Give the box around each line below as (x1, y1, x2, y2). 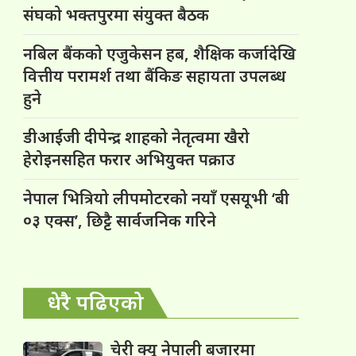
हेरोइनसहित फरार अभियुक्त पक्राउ (23, 149, 236, 171)
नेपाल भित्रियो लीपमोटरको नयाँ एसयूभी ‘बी (23, 188, 290, 210)
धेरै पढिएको (47, 288, 145, 317)
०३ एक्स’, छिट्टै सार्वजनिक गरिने (23, 210, 217, 232)
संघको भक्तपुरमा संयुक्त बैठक (23, 4, 210, 26)
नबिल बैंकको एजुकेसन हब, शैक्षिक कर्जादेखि (23, 43, 296, 65)
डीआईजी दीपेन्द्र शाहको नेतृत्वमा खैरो (23, 126, 250, 149)
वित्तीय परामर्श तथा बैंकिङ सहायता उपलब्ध (23, 65, 287, 87)
